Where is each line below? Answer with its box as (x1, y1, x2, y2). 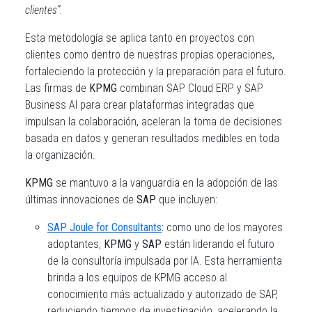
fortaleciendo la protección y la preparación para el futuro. (25, 65, 286, 78)
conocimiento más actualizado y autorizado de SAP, (47, 288, 278, 301)
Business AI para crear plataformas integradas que (25, 98, 254, 111)
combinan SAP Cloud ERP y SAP (117, 81, 263, 95)
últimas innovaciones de (25, 193, 136, 206)
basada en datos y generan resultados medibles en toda (25, 132, 279, 145)
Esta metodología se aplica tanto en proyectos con (25, 31, 254, 45)
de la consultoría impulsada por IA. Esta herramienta (47, 254, 282, 267)
